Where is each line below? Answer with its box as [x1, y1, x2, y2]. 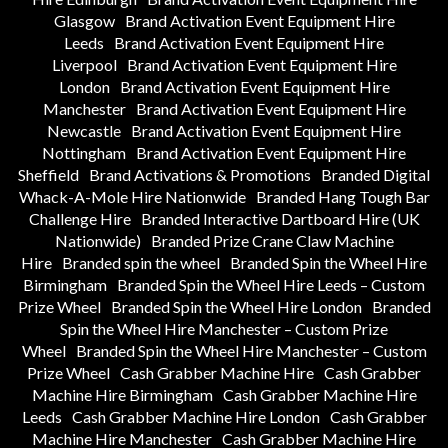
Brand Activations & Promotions [89, 165, 311, 185]
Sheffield [18, 165, 79, 185]
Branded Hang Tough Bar [255, 187, 430, 207]
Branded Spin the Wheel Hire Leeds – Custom [117, 275, 425, 295]
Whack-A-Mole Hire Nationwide [18, 187, 246, 207]
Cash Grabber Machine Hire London [71, 407, 320, 427]
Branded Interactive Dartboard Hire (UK [140, 209, 420, 229]
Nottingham [42, 143, 126, 163]
